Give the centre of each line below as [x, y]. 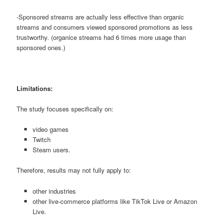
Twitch [41, 140]
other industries [54, 191]
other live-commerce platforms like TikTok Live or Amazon [115, 201]
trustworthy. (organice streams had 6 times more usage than [101, 37]
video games [50, 129]
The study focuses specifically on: [65, 109]
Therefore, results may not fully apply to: [74, 170]
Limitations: [36, 89]
